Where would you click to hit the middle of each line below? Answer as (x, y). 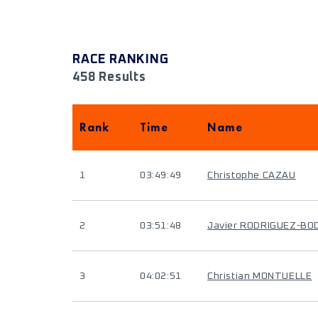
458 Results (109, 77)
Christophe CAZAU (252, 175)
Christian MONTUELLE (260, 276)
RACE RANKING (121, 60)
